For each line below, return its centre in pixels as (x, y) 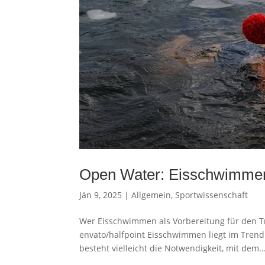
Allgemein (151, 195)
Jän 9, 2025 (101, 195)
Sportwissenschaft (212, 195)
